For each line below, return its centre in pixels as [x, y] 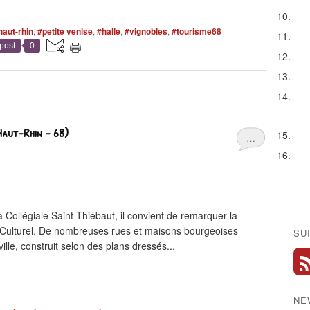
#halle [109, 31]
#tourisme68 [197, 31]
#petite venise [65, 31]
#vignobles [146, 31]
